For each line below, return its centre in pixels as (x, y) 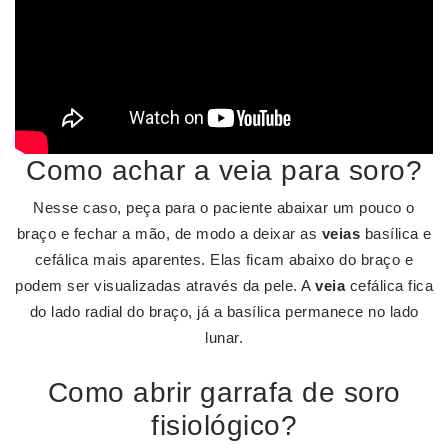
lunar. (224, 337)
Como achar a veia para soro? (224, 170)
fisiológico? (224, 425)
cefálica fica (389, 285)
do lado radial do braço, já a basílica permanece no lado (224, 311)
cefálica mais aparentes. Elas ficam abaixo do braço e (224, 259)
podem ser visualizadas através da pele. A (165, 285)
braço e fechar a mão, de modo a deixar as (169, 233)
